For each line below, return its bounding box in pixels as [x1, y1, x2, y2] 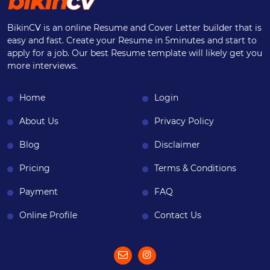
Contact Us [154, 210, 201, 221]
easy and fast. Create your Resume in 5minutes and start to [7, 35, 257, 46]
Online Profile [19, 210, 77, 221]
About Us [19, 116, 58, 127]
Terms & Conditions [154, 163, 236, 174]
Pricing [19, 163, 50, 174]
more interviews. [7, 60, 78, 72]
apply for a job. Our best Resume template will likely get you [7, 48, 262, 59]
